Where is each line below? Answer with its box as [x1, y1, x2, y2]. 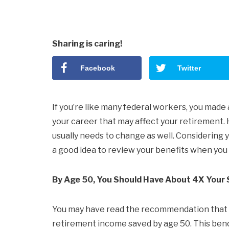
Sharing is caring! [52, 39, 122, 49]
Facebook [80, 64, 115, 72]
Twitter [177, 64, 201, 72]
